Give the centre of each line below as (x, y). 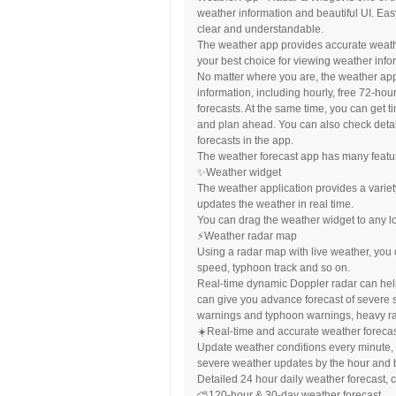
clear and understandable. (260, 29)
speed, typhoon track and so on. (274, 268)
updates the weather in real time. (275, 204)
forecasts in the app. (245, 141)
